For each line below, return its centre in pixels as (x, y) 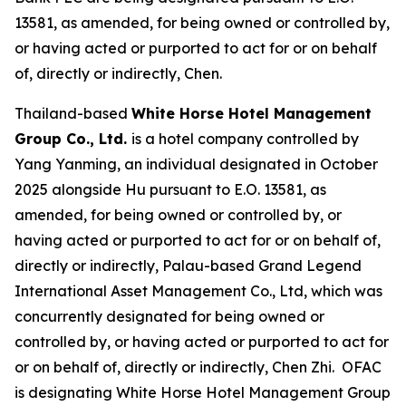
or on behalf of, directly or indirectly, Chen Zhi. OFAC (198, 367)
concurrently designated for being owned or (169, 316)
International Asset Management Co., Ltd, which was (198, 290)
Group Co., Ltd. (73, 138)
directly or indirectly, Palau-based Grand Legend (188, 265)
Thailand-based (73, 113)
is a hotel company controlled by (245, 138)
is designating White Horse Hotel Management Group (203, 392)
